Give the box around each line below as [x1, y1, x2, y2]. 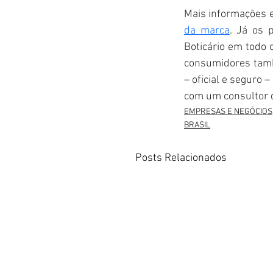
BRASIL [184, 119, 210, 130]
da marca [184, 24, 230, 37]
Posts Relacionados [135, 151, 227, 165]
